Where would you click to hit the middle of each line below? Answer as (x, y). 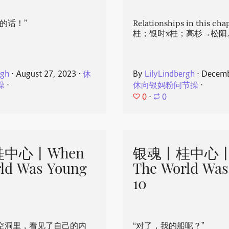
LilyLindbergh (170, 75)
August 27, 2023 (46, 75)
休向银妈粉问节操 (166, 86)
